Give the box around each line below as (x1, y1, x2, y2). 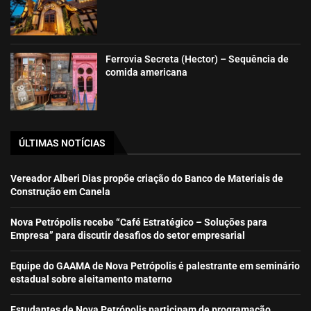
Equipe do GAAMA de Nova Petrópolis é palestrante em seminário (10, 260, 300, 272)
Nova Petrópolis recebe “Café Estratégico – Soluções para (10, 217, 267, 228)
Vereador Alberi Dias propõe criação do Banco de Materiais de (10, 173, 283, 185)
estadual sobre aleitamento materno (10, 274, 172, 285)
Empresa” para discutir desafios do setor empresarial (10, 230, 245, 242)
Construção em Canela (10, 186, 110, 198)
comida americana (106, 66, 188, 78)
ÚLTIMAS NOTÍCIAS (19, 137, 106, 149)
